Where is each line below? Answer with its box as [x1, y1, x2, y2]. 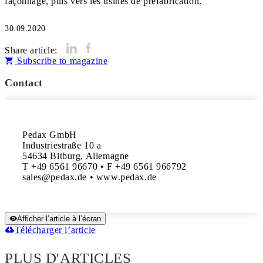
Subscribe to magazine [14, 56, 108, 66]
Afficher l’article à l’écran [17, 214, 101, 223]
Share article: [5, 45, 58, 55]
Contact [5, 77, 43, 89]
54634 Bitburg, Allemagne [22, 151, 129, 161]
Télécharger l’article [14, 225, 96, 235]
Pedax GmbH [22, 130, 77, 140]
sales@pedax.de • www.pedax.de [22, 172, 157, 182]
